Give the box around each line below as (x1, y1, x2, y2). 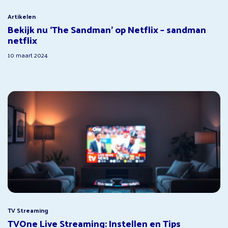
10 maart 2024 (8, 49, 48, 61)
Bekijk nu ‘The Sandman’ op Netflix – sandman (8, 20, 206, 38)
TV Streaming (8, 204, 48, 216)
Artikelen (8, 10, 36, 22)
